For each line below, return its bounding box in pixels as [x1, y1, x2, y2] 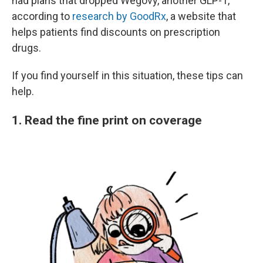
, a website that [166, 10, 236, 23]
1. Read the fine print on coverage [12, 113, 202, 128]
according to [12, 10, 72, 23]
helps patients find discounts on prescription [12, 26, 220, 39]
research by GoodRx [72, 10, 166, 23]
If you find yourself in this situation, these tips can [12, 69, 243, 82]
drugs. [12, 42, 41, 55]
